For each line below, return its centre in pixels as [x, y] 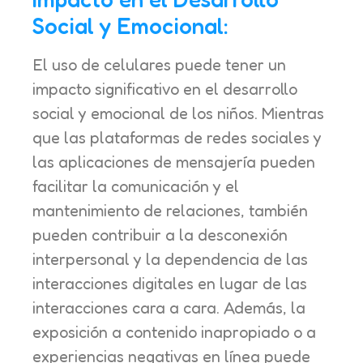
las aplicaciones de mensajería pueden [174, 162]
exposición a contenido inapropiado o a [174, 333]
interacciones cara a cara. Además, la [169, 308]
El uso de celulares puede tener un [159, 65]
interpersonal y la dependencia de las [170, 260]
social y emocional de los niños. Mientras [178, 114]
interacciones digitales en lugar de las [170, 284]
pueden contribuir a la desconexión [160, 235]
